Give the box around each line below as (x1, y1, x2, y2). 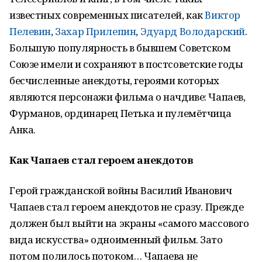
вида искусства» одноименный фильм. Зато (9, 233, 223, 246)
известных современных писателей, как (9, 8, 205, 22)
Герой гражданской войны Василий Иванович (9, 184, 232, 197)
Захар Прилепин (55, 25, 136, 38)
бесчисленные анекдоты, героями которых (9, 74, 220, 87)
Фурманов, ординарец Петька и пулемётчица (9, 106, 232, 120)
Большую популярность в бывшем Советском (9, 41, 231, 54)
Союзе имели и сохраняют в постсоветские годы (9, 57, 243, 71)
